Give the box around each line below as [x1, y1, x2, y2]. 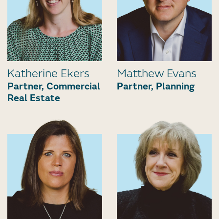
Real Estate [7, 91, 60, 104]
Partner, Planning [117, 80, 195, 92]
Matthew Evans [117, 66, 197, 81]
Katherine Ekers [7, 66, 89, 81]
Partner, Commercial [7, 80, 100, 92]
